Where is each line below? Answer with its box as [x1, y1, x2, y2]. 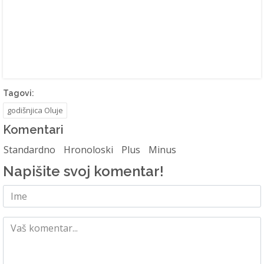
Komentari [3, 122, 64, 137]
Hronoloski [64, 143, 113, 156]
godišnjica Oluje [7, 104, 63, 115]
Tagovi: [3, 88, 34, 98]
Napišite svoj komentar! [3, 162, 164, 180]
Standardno [4, 143, 55, 156]
